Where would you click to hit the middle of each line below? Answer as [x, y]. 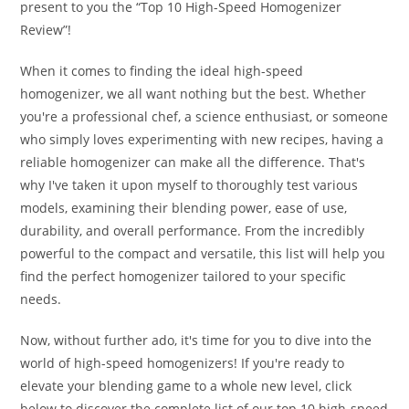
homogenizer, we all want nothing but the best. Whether [194, 94]
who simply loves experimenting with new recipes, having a [202, 139]
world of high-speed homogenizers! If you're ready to [183, 363]
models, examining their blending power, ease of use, [184, 208]
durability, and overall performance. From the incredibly [193, 231]
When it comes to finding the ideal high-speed [162, 71]
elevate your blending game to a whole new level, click [186, 386]
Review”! [46, 30]
